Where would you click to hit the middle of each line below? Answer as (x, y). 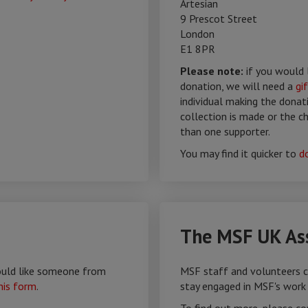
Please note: (213, 71)
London (197, 34)
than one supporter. (225, 131)
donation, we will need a (238, 86)
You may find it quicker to (240, 153)
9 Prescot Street (219, 19)
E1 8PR (198, 49)
